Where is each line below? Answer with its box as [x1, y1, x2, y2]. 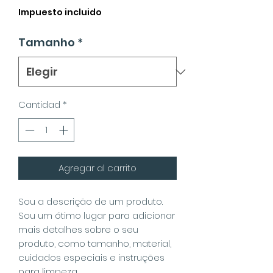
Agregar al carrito [58, 161, 136, 174]
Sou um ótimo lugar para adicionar [18, 208, 175, 222]
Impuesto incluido [18, 6, 102, 18]
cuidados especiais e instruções [18, 250, 165, 264]
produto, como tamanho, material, [18, 236, 171, 250]
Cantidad [18, 98, 60, 111]
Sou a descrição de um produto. [18, 194, 163, 208]
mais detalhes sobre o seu [18, 222, 138, 236]
